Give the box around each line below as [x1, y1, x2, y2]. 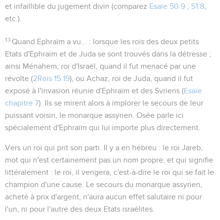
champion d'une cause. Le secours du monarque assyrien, [5, 180, 202, 189]
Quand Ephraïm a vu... [12, 37, 87, 46]
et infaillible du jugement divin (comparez [5, 2, 149, 10]
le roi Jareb [163, 143, 201, 152]
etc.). [5, 14, 22, 23]
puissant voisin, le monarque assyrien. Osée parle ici [5, 111, 184, 119]
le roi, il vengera [55, 168, 110, 176]
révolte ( [5, 74, 33, 82]
